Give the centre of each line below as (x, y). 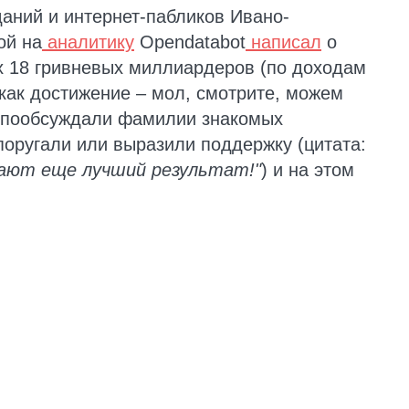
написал (286, 42)
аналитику (91, 42)
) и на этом (308, 170)
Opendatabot (190, 42)
